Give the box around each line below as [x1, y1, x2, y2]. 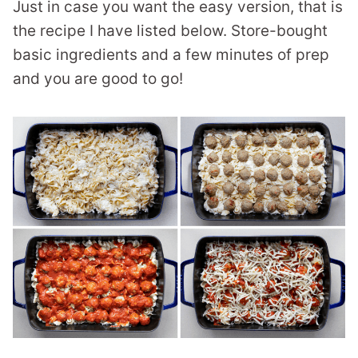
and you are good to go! [13, 70, 183, 88]
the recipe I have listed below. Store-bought [13, 22, 328, 40]
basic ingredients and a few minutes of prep [13, 46, 329, 64]
